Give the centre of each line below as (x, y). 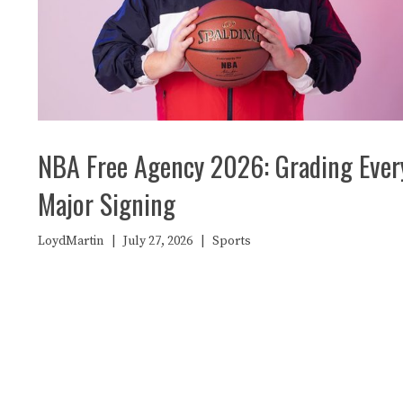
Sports (232, 241)
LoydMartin (71, 241)
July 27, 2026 (158, 241)
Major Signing (107, 203)
